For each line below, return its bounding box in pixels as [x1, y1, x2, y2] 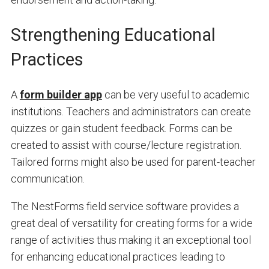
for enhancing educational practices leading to [10, 250, 225, 264]
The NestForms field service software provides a [10, 200, 239, 213]
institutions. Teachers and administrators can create [10, 105, 251, 118]
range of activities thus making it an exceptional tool [10, 234, 251, 247]
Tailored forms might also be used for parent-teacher [10, 156, 256, 169]
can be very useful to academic [101, 88, 250, 101]
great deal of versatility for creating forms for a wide [10, 217, 253, 230]
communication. [10, 172, 85, 186]
